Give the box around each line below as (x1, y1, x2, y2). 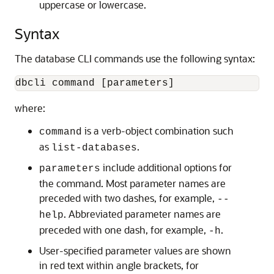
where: (15, 102, 45, 114)
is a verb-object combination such (82, 124, 234, 137)
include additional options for (100, 161, 232, 174)
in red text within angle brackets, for (39, 259, 199, 272)
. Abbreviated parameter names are (64, 207, 221, 220)
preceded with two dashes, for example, (39, 191, 217, 204)
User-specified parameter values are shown (39, 244, 231, 257)
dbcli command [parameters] (15, 78, 174, 89)
